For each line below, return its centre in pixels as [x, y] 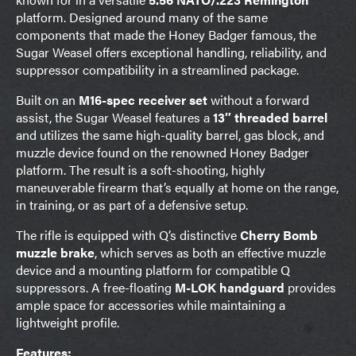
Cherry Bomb [279, 234]
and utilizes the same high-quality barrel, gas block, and [170, 134]
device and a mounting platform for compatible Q [153, 269]
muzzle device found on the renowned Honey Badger [163, 152]
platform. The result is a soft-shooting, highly [141, 169]
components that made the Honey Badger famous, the [166, 34]
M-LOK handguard [230, 287]
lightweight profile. [68, 322]
